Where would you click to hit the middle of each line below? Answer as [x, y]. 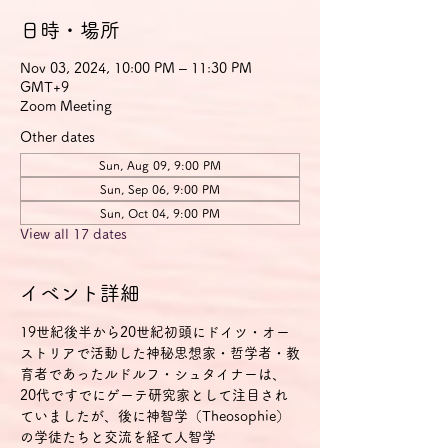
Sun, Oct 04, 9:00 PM [160, 213]
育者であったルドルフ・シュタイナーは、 [153, 374]
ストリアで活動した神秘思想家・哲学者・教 [160, 353]
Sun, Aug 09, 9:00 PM [160, 165]
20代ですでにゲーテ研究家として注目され [154, 395]
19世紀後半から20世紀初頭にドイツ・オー [155, 332]
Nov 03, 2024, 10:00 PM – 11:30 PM [136, 68]
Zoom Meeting [66, 106]
